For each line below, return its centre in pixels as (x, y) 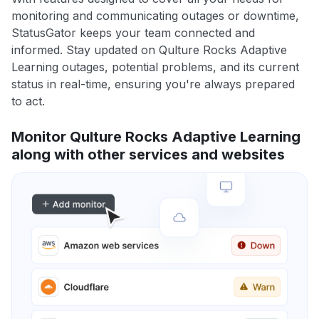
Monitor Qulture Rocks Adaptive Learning (156, 137)
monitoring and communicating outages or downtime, (155, 16)
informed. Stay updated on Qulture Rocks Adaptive (149, 50)
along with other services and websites (148, 155)
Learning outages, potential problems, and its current (155, 67)
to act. (28, 101)
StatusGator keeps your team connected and (133, 33)
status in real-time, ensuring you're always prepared (153, 84)
